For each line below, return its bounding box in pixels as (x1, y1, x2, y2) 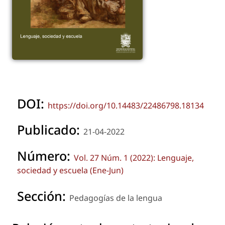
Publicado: (17, 121, 83, 139)
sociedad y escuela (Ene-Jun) (17, 165, 124, 176)
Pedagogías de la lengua (69, 192, 162, 203)
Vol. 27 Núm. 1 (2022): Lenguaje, (74, 152, 194, 164)
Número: (17, 147, 74, 165)
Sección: (17, 187, 69, 204)
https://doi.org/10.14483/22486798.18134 (48, 100, 204, 111)
